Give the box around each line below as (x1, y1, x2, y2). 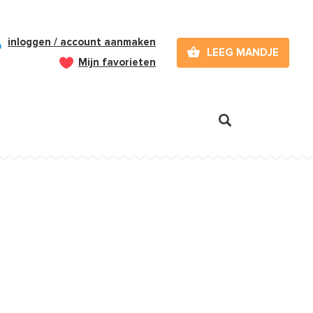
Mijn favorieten (78, 56, 156, 68)
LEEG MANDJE (207, 45, 279, 59)
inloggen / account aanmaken (8, 36, 156, 48)
